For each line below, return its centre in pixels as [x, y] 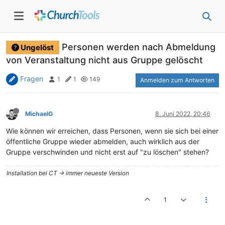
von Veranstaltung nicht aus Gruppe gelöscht [104, 60]
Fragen [32, 79]
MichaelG [39, 114]
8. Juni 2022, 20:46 [183, 114]
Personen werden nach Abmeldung [138, 47]
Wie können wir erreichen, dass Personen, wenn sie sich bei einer [112, 131]
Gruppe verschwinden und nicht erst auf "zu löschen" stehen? [107, 152]
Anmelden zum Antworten [177, 80]
